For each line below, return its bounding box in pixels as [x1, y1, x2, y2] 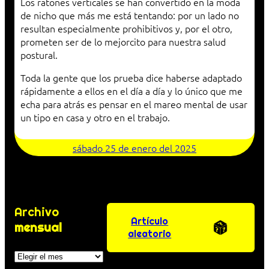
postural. [20, 48, 58, 62]
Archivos [14, 247, 59, 262]
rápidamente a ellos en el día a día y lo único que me [20, 84, 243, 98]
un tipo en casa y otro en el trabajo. [20, 110, 170, 124]
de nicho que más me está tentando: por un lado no [20, 8, 239, 22]
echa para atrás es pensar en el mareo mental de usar [20, 97, 247, 111]
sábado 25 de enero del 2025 [73, 141, 196, 155]
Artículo [131, 214, 169, 228]
